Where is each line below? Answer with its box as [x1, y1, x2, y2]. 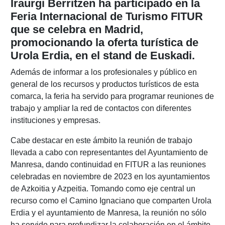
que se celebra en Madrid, [10, 23, 143, 36]
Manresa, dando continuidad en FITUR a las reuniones [10, 160, 206, 169]
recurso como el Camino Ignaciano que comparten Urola [10, 196, 211, 205]
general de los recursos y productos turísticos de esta [10, 80, 199, 89]
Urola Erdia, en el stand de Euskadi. [10, 49, 195, 62]
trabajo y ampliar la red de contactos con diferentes [10, 104, 191, 113]
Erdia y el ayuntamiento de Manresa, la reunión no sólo [10, 208, 206, 217]
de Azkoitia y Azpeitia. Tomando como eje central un [10, 184, 195, 193]
